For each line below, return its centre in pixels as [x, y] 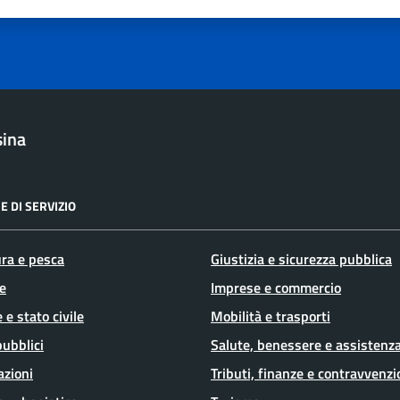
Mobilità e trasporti [271, 316]
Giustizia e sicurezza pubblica [301, 258]
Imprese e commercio [276, 287]
